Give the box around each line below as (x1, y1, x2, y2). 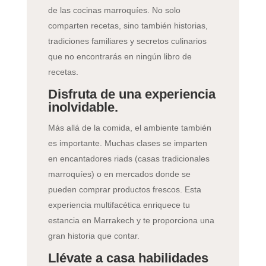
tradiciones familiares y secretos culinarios (47, 36, 207, 46)
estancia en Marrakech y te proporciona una (47, 216, 214, 226)
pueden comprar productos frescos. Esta (47, 185, 201, 195)
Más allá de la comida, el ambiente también (47, 123, 211, 133)
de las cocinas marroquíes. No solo (47, 5, 180, 15)
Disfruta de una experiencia (47, 87, 216, 102)
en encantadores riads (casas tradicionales (47, 154, 210, 164)
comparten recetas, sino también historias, (47, 21, 208, 31)
